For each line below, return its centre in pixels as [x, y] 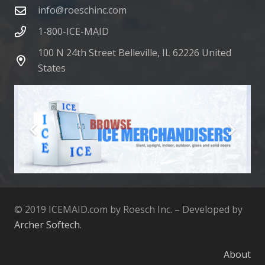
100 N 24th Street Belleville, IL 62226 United [134, 53]
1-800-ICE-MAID [73, 32]
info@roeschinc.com [82, 10]
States [51, 68]
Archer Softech [47, 225]
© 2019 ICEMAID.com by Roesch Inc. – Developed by [128, 210]
